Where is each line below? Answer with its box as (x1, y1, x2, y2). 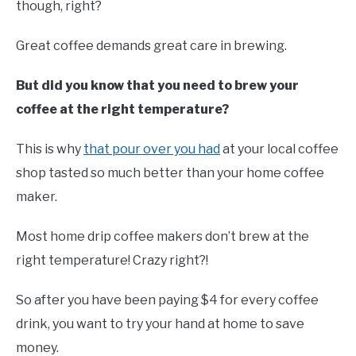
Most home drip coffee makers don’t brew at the (16, 228, 309, 244)
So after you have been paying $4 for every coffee (16, 292, 319, 308)
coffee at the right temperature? (16, 101, 229, 117)
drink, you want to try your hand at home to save (16, 315, 304, 331)
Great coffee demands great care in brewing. (16, 37, 287, 53)
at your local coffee (220, 141, 339, 157)
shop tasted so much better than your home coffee (16, 164, 324, 180)
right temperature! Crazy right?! (16, 252, 208, 268)
